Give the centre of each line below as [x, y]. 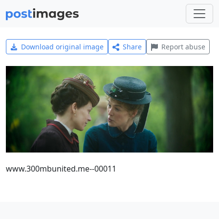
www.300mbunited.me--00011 [61, 168]
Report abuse [183, 47]
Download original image [62, 47]
